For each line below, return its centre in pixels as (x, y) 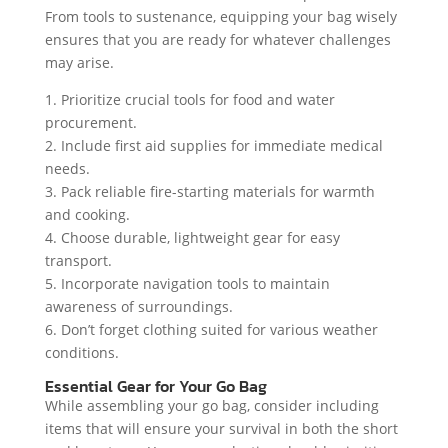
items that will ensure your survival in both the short (221, 428)
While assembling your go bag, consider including (211, 405)
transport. (78, 260)
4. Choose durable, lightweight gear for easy (192, 237)
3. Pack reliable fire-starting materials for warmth (209, 191)
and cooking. (87, 214)
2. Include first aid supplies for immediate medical (213, 145)
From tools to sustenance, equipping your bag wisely (220, 16)
